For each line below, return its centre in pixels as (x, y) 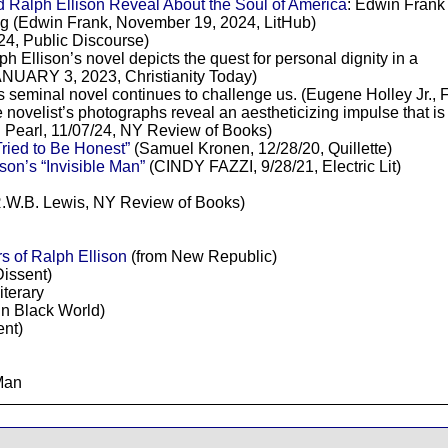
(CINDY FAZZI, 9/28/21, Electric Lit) (272, 167)
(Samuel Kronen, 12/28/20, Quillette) (260, 149)
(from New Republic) (201, 257)
